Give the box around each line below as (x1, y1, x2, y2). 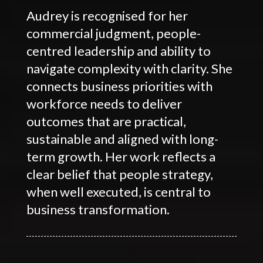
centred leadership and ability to (26, 42, 211, 59)
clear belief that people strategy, (26, 166, 213, 182)
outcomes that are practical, (26, 113, 186, 129)
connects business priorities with (26, 77, 213, 94)
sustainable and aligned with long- (26, 130, 218, 147)
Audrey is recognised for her (26, 7, 188, 23)
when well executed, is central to (26, 183, 211, 200)
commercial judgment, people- (26, 25, 201, 41)
